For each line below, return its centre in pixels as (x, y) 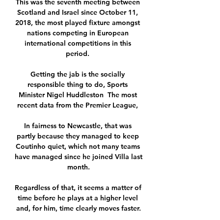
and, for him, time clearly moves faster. (79, 208)
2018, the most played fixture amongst (78, 23)
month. (79, 167)
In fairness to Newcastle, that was (78, 126)
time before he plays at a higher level (78, 198)
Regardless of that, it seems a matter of (78, 188)
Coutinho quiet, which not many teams (78, 147)
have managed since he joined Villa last (79, 157)
